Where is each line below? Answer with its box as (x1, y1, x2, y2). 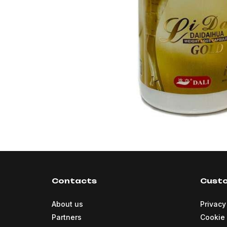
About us (52, 200, 83, 209)
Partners (52, 213, 82, 222)
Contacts (52, 176, 97, 185)
